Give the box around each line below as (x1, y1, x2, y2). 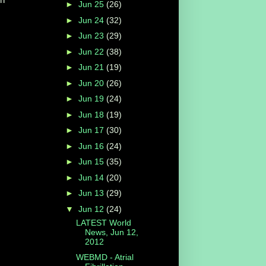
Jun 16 (78, 141, 106, 151)
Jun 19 (78, 94, 106, 104)
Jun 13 (78, 188, 106, 198)
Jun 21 (78, 62, 106, 72)
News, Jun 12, (84, 227, 138, 237)
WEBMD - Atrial (75, 252, 134, 262)
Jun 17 (78, 125, 106, 135)
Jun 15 (78, 157, 106, 167)
